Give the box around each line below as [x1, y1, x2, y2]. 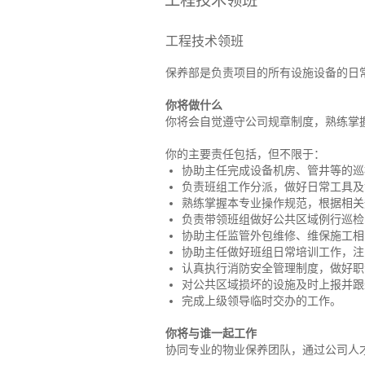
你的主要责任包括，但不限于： [165, 147, 325, 161]
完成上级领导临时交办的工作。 [182, 294, 341, 307]
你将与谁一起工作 [165, 327, 257, 340]
